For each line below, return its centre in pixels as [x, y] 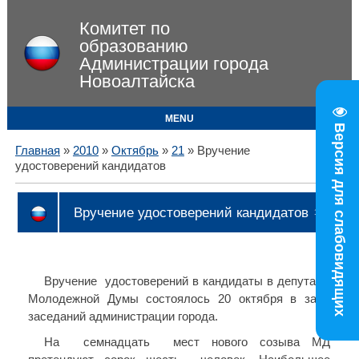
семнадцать [116, 342]
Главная [37, 151]
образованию [133, 46]
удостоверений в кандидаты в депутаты [217, 281]
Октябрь [135, 151]
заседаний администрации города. [123, 316]
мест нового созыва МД [252, 342]
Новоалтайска [137, 81]
